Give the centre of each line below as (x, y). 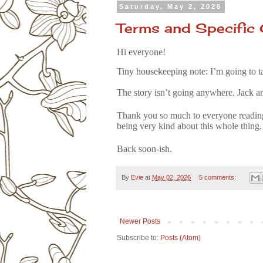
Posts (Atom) (181, 238)
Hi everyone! (141, 52)
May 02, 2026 (171, 178)
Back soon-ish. (144, 149)
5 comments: (218, 178)
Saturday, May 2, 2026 (171, 7)
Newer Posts (140, 222)
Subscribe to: (139, 238)
